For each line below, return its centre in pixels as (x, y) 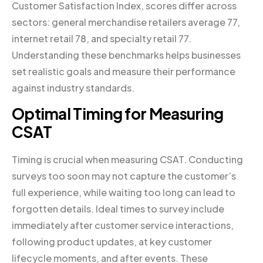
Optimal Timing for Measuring (118, 113)
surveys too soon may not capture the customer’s (124, 176)
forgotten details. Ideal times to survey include (118, 208)
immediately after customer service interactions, (123, 225)
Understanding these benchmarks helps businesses (126, 55)
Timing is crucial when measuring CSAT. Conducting (127, 159)
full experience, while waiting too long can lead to (124, 192)
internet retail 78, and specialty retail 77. (102, 38)
